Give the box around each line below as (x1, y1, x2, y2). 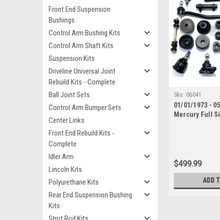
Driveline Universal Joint (49, 67, 115, 76)
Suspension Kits (49, 54, 95, 63)
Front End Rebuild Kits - (49, 129, 114, 137)
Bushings (49, 16, 75, 25)
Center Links (49, 116, 84, 125)
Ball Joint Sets (49, 90, 90, 99)
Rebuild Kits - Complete (49, 78, 115, 86)
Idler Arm (49, 152, 74, 161)
